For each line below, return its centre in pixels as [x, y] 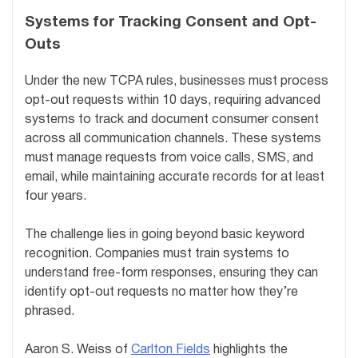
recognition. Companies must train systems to [157, 254]
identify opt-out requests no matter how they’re [161, 292]
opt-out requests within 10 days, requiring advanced [173, 100]
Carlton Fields [171, 350]
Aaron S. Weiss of [78, 350]
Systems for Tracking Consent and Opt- [171, 23]
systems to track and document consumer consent [172, 119]
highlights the [249, 350]
